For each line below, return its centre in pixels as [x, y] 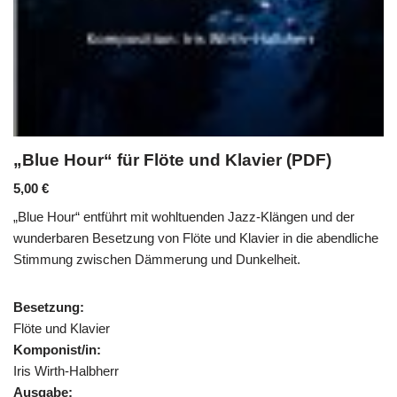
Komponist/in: [57, 349]
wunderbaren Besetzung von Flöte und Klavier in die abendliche [196, 237]
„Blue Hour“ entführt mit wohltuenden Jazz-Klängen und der [184, 216]
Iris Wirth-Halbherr [66, 370]
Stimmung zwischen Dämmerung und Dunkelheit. [157, 259]
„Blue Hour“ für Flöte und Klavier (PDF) [172, 160]
